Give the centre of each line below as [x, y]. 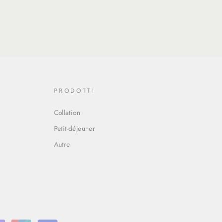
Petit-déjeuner [75, 129]
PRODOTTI [75, 90]
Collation [67, 112]
